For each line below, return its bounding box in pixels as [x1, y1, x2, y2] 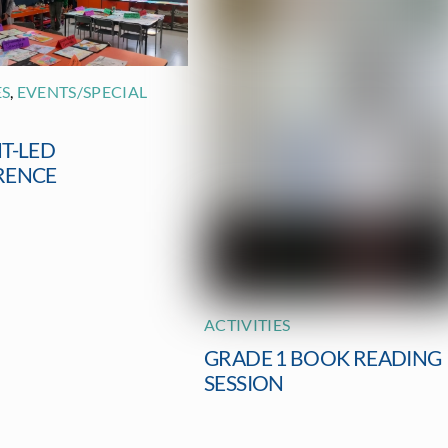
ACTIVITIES [204, 315, 291, 335]
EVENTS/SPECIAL [16, 81, 148, 101]
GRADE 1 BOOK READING [204, 345, 442, 371]
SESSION [204, 370, 284, 396]
